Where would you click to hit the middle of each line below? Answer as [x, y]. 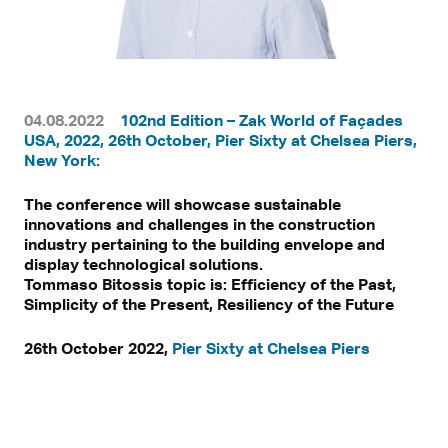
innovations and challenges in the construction [199, 223]
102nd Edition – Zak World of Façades [261, 119]
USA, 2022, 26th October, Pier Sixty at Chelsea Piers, [220, 139]
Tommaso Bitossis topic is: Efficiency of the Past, [210, 283]
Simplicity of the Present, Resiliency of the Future [209, 303]
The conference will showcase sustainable [182, 203]
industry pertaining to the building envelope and [204, 243]
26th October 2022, [98, 347]
